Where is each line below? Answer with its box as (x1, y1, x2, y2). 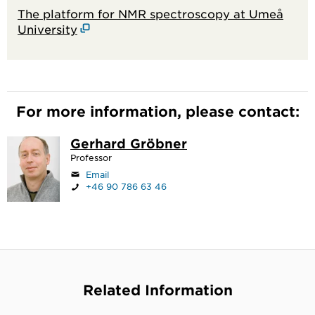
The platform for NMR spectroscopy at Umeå (18, 6, 283, 20)
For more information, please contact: (15, 102, 300, 120)
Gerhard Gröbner (70, 135, 187, 151)
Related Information (82, 281, 233, 298)
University (18, 21, 77, 36)
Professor (70, 151, 112, 163)
